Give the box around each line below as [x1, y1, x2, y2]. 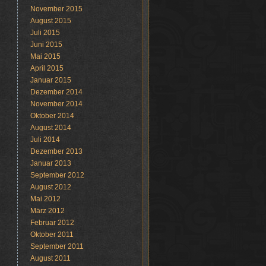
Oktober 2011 [30, 230, 74, 239]
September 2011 [30, 242, 84, 251]
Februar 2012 [30, 218, 74, 227]
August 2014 [30, 123, 71, 132]
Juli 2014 [30, 135, 60, 144]
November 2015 [30, 5, 83, 13]
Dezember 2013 [30, 147, 83, 156]
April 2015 [30, 64, 64, 72]
